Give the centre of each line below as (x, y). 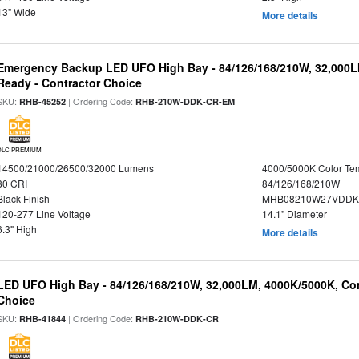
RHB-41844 (43, 319)
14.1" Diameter (294, 214)
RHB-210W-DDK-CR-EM (186, 101)
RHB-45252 (43, 101)
